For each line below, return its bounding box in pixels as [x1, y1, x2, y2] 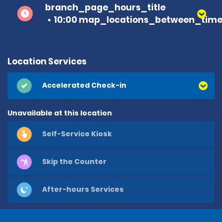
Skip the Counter [42, 157, 107, 167]
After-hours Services [42, 184, 124, 195]
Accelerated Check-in [42, 80, 126, 91]
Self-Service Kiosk [42, 129, 112, 139]
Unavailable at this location [7, 108, 112, 118]
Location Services [7, 55, 87, 67]
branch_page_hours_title [45, 1, 166, 13]
